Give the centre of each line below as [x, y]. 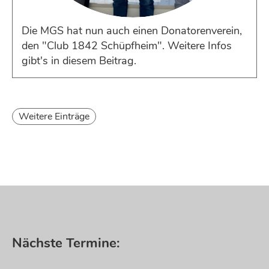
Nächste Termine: [68, 243]
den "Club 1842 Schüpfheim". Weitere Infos [127, 46]
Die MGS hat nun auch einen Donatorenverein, [132, 31]
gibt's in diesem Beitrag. [79, 61]
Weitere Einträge [54, 116]
